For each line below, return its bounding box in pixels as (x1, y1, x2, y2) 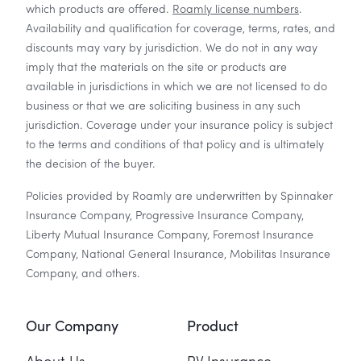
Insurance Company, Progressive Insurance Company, (26, 210, 304, 222)
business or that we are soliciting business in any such (26, 100, 301, 112)
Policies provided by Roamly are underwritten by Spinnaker (26, 190, 333, 202)
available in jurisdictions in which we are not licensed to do (26, 81, 327, 93)
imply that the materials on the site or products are (26, 61, 287, 73)
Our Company (26, 319, 118, 334)
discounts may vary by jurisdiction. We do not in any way (26, 42, 317, 54)
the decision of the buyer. (26, 158, 156, 170)
